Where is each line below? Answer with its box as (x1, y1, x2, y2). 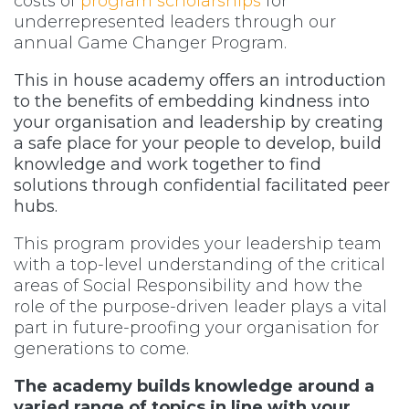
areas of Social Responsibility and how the (14, 275, 362, 296)
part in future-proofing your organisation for (14, 317, 379, 338)
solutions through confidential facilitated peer (14, 174, 390, 195)
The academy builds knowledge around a (14, 375, 374, 396)
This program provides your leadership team (14, 233, 382, 254)
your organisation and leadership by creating (14, 111, 383, 132)
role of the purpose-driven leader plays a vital (14, 296, 387, 317)
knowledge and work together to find (14, 153, 321, 174)
